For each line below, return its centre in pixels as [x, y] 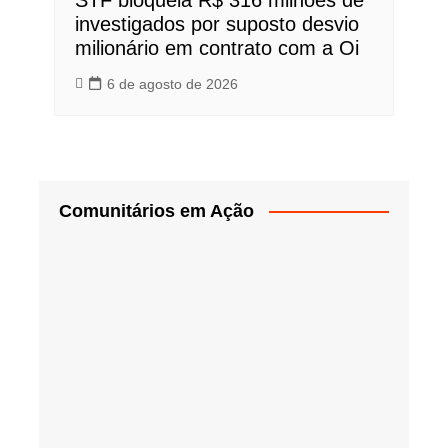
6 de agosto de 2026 [172, 83]
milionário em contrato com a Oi [216, 47]
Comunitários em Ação [156, 210]
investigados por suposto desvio [216, 23]
